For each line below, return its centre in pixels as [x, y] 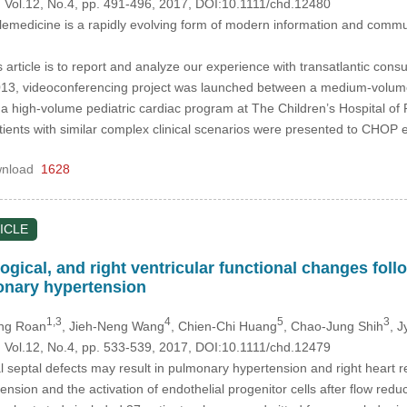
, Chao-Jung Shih [333, 326]
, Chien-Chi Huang [223, 326]
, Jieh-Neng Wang [113, 326]
